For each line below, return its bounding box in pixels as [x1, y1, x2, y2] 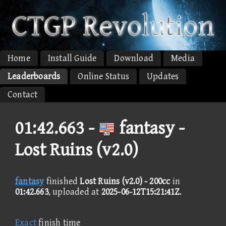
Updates [147, 71, 179, 82]
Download [114, 52, 154, 64]
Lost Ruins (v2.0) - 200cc [80, 176, 171, 187]
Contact [8, 89, 38, 100]
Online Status [78, 71, 130, 82]
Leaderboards [8, 71, 61, 82]
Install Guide [47, 52, 97, 64]
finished [44, 176, 80, 187]
